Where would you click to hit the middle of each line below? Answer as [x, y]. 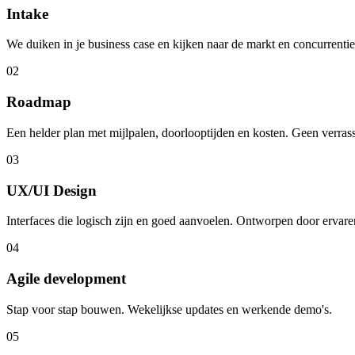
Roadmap [39, 102]
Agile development [66, 279]
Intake [27, 13]
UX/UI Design [52, 190]
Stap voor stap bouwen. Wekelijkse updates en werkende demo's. [169, 309]
